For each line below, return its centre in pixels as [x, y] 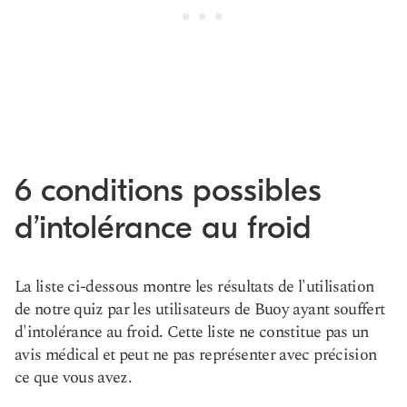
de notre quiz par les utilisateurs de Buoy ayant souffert [200, 309]
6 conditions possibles [168, 190]
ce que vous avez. [74, 377]
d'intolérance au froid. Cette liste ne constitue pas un [192, 332]
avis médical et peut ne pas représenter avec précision [196, 355]
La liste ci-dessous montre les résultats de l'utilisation [194, 287]
